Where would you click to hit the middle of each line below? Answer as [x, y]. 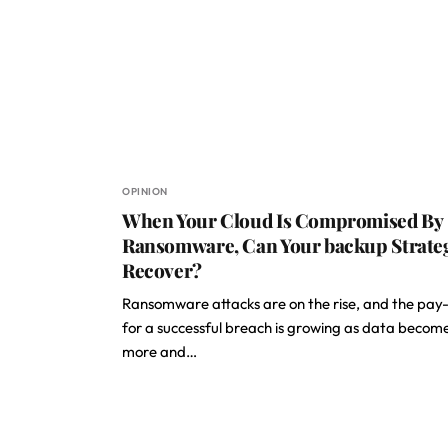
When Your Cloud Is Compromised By [282, 220]
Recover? [162, 270]
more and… [159, 351]
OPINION [145, 191]
